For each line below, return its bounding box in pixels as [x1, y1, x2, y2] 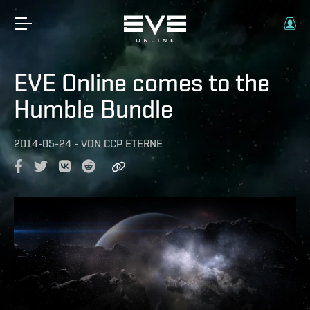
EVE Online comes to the [14, 68, 270, 97]
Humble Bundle [14, 94, 173, 123]
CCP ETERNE [104, 137, 163, 150]
